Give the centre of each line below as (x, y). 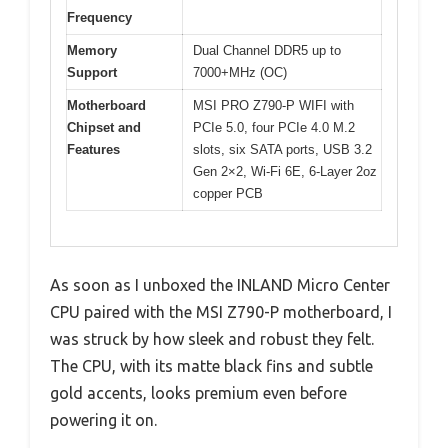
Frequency (99, 18)
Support (92, 73)
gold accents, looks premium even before (198, 392)
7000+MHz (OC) (240, 73)
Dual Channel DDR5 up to (267, 51)
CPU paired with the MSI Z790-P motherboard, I (221, 311)
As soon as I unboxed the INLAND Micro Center (220, 284)
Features (93, 150)
